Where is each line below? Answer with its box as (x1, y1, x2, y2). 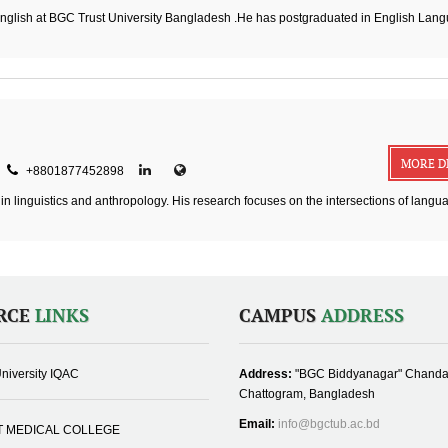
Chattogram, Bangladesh (239, 387, 375, 401)
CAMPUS (239, 306, 321, 327)
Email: (239, 417, 278, 431)
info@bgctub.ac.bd (278, 417, 380, 431)
